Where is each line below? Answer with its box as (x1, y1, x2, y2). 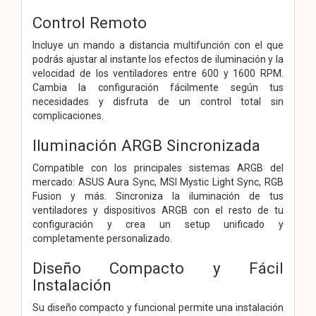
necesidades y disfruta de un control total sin (32, 95, 284, 107)
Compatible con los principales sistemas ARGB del (32, 162, 284, 174)
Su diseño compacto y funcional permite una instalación (32, 301, 284, 313)
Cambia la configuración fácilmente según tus (32, 81, 284, 93)
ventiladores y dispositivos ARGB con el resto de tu (32, 204, 284, 216)
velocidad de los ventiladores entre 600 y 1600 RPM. (32, 67, 284, 79)
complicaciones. (32, 109, 104, 121)
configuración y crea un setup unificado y (32, 218, 284, 230)
